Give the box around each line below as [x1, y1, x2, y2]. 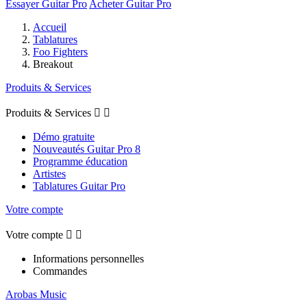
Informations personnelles [33, 252, 144, 265]
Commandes [33, 265, 87, 277]
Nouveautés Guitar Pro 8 [33, 143, 140, 155]
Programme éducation [33, 155, 127, 167]
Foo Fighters [33, 45, 88, 58]
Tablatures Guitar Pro [33, 180, 125, 192]
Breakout [33, 58, 73, 70]
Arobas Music [5, 288, 66, 300]
